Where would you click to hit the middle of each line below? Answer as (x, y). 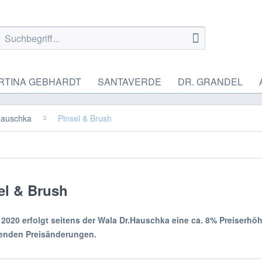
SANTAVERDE (130, 82)
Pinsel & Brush (85, 118)
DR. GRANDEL (210, 82)
